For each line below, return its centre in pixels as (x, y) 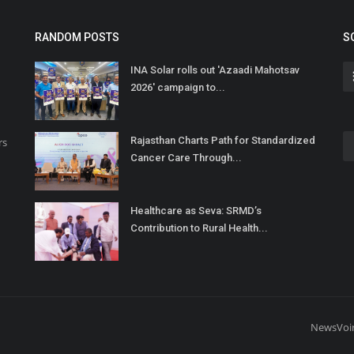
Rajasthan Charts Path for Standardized (223, 141)
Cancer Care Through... (186, 158)
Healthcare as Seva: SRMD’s (196, 211)
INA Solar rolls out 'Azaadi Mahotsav (215, 70)
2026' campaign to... (178, 88)
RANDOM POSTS (77, 38)
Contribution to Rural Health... (199, 228)
